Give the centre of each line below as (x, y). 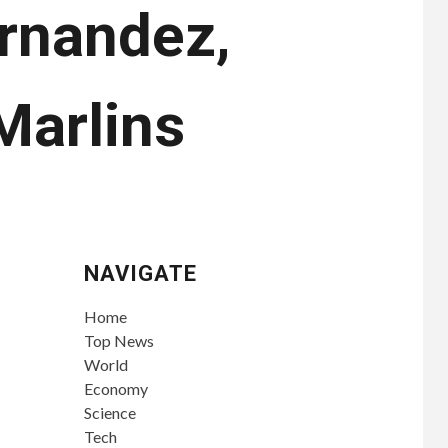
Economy (115, 388)
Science (109, 412)
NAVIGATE (140, 273)
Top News (118, 340)
